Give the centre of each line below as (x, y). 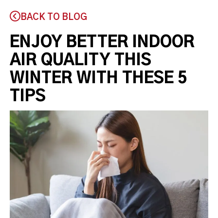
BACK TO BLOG (54, 18)
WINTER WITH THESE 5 (98, 78)
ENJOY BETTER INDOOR (102, 42)
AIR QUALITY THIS (81, 60)
